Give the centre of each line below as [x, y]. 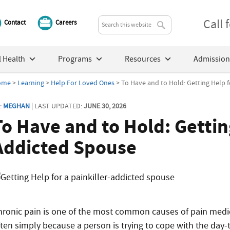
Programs [75, 59]
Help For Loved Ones [83, 83]
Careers [66, 22]
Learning [31, 83]
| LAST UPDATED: [57, 106]
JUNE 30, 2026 [105, 106]
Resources [142, 59]
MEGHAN [17, 106]
